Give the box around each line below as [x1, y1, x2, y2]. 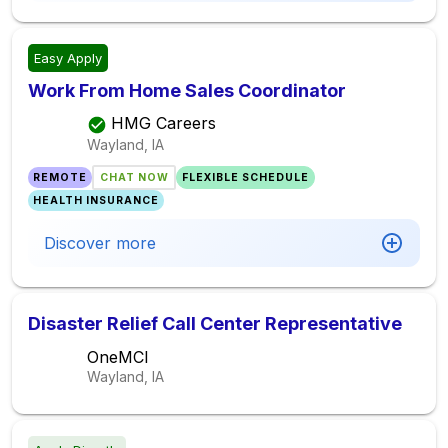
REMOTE [33, 171, 88, 184]
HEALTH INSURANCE [33, 194, 160, 207]
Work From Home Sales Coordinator [28, 80, 346, 101]
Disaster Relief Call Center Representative [28, 313, 402, 334]
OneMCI [87, 347, 149, 367]
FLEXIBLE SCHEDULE [181, 171, 309, 184]
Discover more [44, 233, 156, 253]
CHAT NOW [99, 171, 169, 184]
